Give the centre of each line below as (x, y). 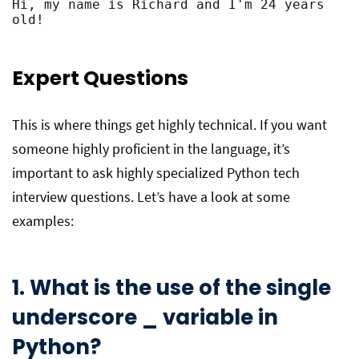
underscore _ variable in (145, 317)
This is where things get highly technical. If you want (169, 125)
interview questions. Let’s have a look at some (151, 197)
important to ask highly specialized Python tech (156, 173)
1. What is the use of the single (171, 288)
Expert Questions (100, 78)
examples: (43, 221)
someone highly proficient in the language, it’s (151, 149)
